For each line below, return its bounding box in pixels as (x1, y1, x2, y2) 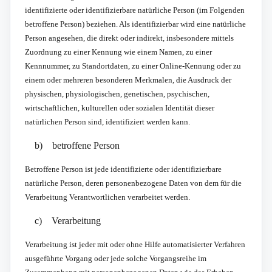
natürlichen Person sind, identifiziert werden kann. (25, 117, 190, 126)
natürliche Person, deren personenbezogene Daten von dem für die (25, 178, 242, 188)
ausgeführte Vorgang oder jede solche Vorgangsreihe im (25, 253, 206, 263)
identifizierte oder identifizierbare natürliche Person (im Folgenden (25, 5, 245, 15)
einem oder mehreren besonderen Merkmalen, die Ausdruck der (25, 75, 231, 84)
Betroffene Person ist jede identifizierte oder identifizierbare (25, 164, 222, 174)
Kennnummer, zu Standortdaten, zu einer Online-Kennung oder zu (25, 61, 241, 70)
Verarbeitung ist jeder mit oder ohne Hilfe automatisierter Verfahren (25, 239, 245, 249)
